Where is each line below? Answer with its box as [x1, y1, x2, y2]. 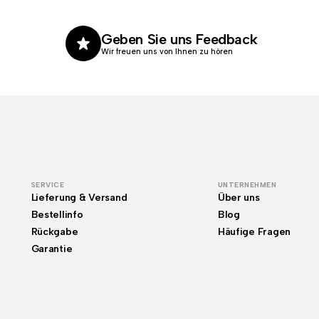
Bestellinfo [31, 209, 83, 221]
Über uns [217, 192, 260, 204]
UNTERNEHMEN [217, 180, 277, 189]
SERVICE [31, 180, 65, 189]
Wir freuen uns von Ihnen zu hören [101, 46, 233, 56]
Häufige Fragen [217, 226, 291, 238]
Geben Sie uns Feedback [101, 30, 258, 48]
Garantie [31, 243, 73, 255]
